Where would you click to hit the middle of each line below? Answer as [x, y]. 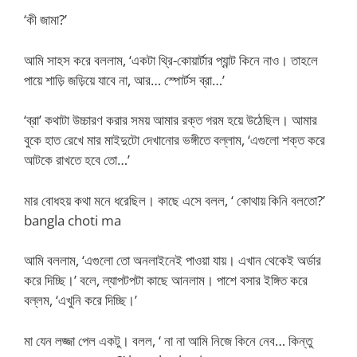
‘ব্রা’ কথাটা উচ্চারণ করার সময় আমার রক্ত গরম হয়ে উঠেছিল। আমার [171, 120]
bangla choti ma [73, 220]
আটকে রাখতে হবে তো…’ [77, 160]
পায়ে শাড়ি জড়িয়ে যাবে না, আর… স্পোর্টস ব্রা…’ [124, 80]
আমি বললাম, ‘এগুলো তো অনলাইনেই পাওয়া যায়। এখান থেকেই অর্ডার [173, 260]
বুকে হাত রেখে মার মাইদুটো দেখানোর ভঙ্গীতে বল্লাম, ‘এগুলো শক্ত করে [175, 140]
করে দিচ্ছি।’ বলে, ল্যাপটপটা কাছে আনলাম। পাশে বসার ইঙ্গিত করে [166, 280]
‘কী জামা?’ [45, 20]
